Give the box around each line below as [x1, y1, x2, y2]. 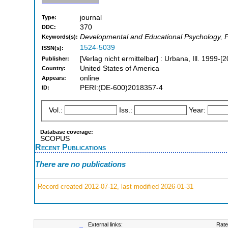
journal [80, 14, 102, 22]
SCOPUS [40, 134, 70, 142]
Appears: [42, 75, 66, 81]
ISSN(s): [42, 45, 64, 51]
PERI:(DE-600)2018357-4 [80, 84, 163, 92]
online [80, 74, 99, 82]
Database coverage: [40, 128, 93, 135]
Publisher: [42, 55, 69, 62]
